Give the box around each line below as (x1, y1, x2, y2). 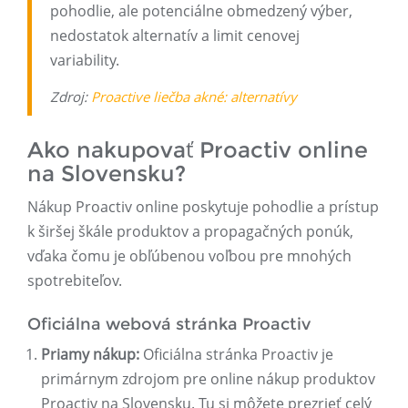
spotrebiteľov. (27, 270, 122, 291)
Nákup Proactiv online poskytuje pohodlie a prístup (27, 197, 379, 218)
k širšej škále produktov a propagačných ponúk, (27, 221, 353, 242)
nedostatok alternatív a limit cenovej (50, 25, 300, 46)
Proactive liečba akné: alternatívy (91, 87, 297, 107)
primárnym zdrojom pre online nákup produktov (41, 369, 375, 390)
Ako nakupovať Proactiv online (27, 137, 368, 164)
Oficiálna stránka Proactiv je (139, 344, 333, 365)
